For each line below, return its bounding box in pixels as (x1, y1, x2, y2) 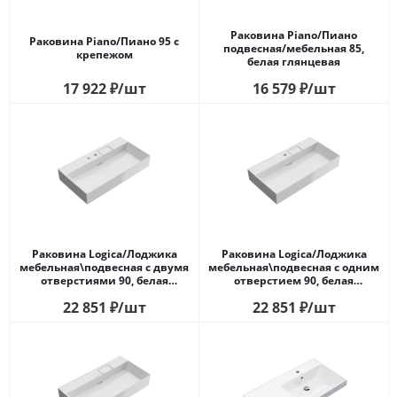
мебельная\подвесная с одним (208, 259, 379, 275)
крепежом (75, 47, 133, 63)
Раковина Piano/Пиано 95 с (29, 34, 179, 50)
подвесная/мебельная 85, (223, 40, 364, 56)
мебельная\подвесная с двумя (19, 259, 189, 275)
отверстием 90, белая (234, 272, 354, 288)
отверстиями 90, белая (40, 272, 168, 288)
